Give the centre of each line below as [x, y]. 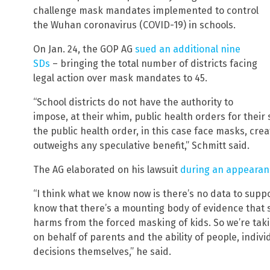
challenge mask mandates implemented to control [146, 11]
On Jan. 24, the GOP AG [84, 49]
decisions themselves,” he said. [102, 252]
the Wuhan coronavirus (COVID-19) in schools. [134, 25]
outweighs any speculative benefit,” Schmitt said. [141, 146]
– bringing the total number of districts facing [154, 64]
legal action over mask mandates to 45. [120, 78]
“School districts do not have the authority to [133, 102]
